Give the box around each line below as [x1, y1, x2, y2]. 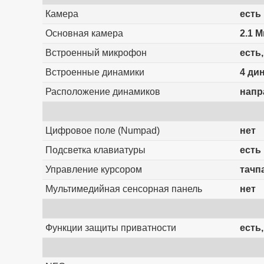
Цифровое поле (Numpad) [45, 126, 160, 136]
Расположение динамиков [45, 87, 160, 97]
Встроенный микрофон [45, 48, 147, 58]
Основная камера [45, 28, 123, 39]
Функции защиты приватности [45, 223, 176, 233]
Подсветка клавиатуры [45, 145, 146, 156]
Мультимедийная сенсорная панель [45, 184, 202, 194]
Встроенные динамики [45, 67, 144, 78]
